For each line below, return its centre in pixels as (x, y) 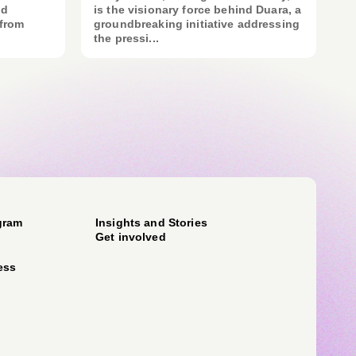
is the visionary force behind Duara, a (198, 10)
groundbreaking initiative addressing (197, 24)
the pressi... (126, 38)
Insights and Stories (151, 222)
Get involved (131, 237)
